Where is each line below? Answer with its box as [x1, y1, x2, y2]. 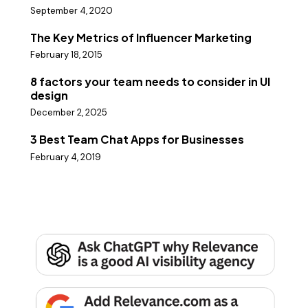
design [30, 88, 68, 103]
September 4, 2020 [30, 5, 113, 17]
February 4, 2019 [30, 151, 101, 163]
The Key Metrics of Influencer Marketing [30, 30, 252, 45]
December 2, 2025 [30, 107, 107, 119]
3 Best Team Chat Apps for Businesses [30, 132, 244, 147]
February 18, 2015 [30, 49, 102, 61]
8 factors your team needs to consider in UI [30, 74, 270, 89]
